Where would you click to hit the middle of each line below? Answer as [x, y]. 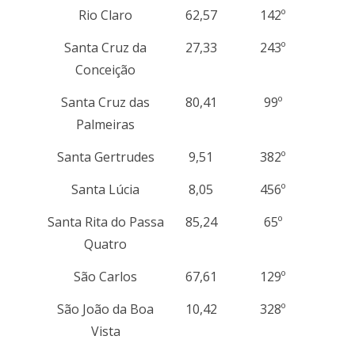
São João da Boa [106, 309]
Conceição [106, 69]
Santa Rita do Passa [105, 221]
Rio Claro [106, 15]
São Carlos [106, 276]
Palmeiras [106, 124]
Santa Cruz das [106, 102]
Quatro [106, 244]
